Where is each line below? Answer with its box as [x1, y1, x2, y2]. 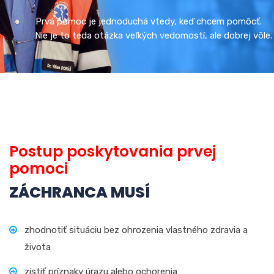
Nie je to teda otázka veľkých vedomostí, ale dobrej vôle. [35, 29, 272, 41]
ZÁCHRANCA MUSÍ [9, 181, 150, 203]
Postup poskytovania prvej [9, 140, 216, 162]
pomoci [9, 157, 68, 179]
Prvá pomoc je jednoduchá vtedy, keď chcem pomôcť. [35, 15, 262, 27]
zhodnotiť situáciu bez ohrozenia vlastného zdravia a [24, 224, 248, 235]
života [24, 241, 51, 253]
